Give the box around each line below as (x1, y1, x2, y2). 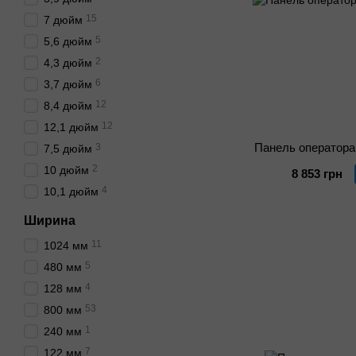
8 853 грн (292, 167, 343, 181)
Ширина (24, 214, 75, 227)
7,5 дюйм (44, 142, 92, 155)
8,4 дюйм (44, 99, 92, 112)
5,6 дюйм (44, 35, 92, 48)
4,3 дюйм (44, 56, 92, 69)
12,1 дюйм (44, 121, 99, 133)
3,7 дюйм (44, 78, 92, 91)
